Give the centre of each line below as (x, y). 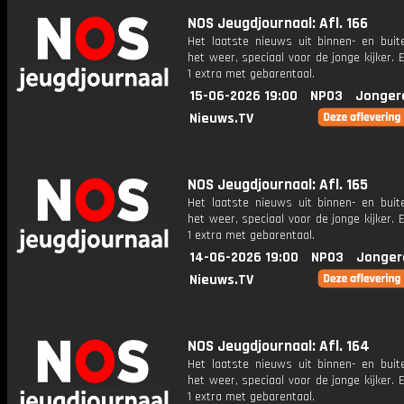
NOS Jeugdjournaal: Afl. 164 (279, 346)
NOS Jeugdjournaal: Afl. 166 (278, 23)
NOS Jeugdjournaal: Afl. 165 (278, 185)
